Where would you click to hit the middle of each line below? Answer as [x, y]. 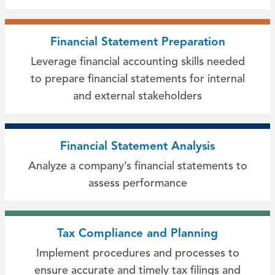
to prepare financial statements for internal [137, 79]
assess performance [137, 183]
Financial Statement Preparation [137, 41]
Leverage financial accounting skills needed [137, 61]
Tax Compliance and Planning [137, 233]
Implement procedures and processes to [137, 253]
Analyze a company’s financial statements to [137, 166]
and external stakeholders [137, 96]
